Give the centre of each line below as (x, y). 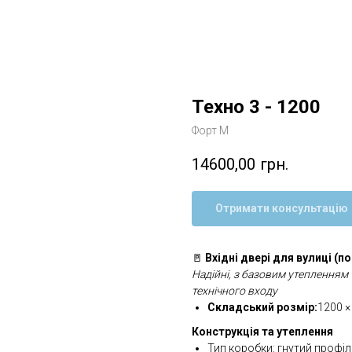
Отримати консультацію (282, 209)
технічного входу (235, 291)
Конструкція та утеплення (262, 332)
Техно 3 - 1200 (256, 107)
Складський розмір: (262, 308)
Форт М (210, 130)
